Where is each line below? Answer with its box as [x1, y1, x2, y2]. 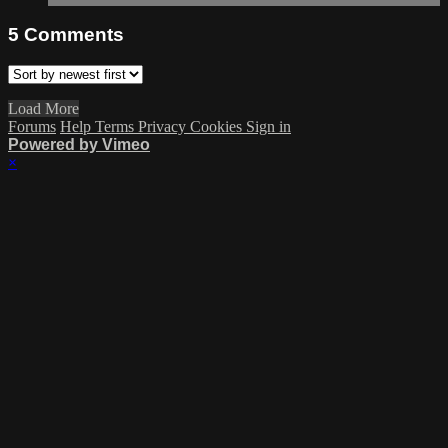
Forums [8, 117, 56, 135]
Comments [24, 24, 124, 46]
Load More [8, 99, 79, 117]
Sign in [246, 117, 291, 135]
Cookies [190, 117, 246, 135]
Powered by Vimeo [8, 135, 150, 153]
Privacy [138, 117, 190, 135]
